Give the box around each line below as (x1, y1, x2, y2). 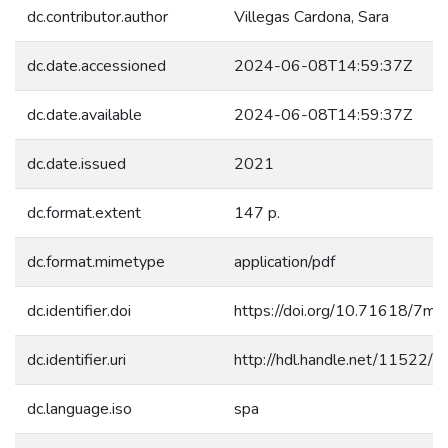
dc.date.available (27, 103, 142, 126)
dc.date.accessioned (27, 54, 166, 77)
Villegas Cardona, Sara (234, 5, 389, 28)
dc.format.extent (27, 201, 141, 224)
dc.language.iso (27, 397, 132, 420)
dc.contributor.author (27, 5, 168, 28)
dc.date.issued (27, 152, 126, 175)
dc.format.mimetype (27, 250, 165, 273)
